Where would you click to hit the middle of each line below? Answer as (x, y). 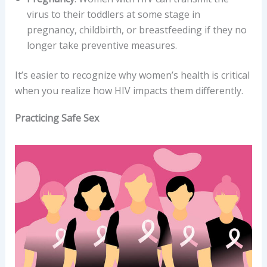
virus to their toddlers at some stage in (113, 15)
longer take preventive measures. (102, 46)
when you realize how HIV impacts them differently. (129, 91)
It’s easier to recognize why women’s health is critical (132, 75)
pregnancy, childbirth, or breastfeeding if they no (136, 30)
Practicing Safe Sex (57, 118)
